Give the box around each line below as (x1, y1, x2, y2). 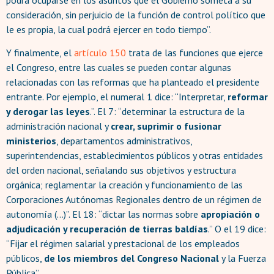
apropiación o (201, 208, 260, 221)
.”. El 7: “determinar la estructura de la (90, 105, 245, 118)
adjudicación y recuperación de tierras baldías (6, 223, 208, 235)
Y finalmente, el (6, 46, 74, 59)
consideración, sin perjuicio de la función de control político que (6, 9, 265, 21)
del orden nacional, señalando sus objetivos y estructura (6, 164, 236, 177)
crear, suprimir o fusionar (111, 120, 221, 133)
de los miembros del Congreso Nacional (44, 252, 219, 265)
